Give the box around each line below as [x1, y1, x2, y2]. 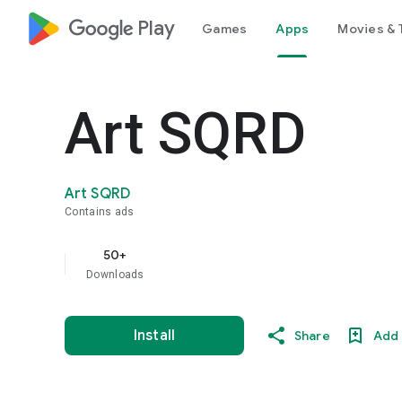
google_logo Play [68, 16, 175, 40]
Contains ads [65, 205, 135, 218]
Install [134, 327, 175, 345]
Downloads [86, 268, 144, 281]
